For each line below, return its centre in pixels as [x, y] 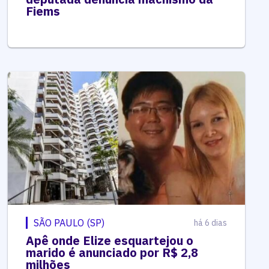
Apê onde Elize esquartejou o [110, 240]
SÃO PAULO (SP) [69, 222]
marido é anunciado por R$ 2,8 [112, 252]
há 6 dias [210, 222]
